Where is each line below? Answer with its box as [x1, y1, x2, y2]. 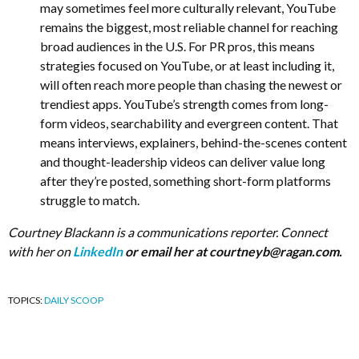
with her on [8, 244, 73, 259]
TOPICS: [8, 294, 44, 306]
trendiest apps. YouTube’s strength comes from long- [40, 96, 329, 111]
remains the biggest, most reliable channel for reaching [40, 19, 338, 34]
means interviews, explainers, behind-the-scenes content [40, 135, 347, 150]
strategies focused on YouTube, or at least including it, [40, 58, 334, 73]
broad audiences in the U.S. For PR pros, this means [40, 38, 315, 54]
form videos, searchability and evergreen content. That [40, 115, 338, 131]
